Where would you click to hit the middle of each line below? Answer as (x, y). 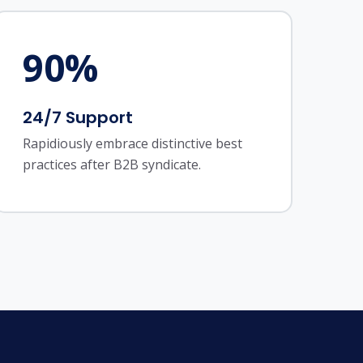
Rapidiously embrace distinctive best (132, 143)
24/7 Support (77, 117)
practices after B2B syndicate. (111, 164)
